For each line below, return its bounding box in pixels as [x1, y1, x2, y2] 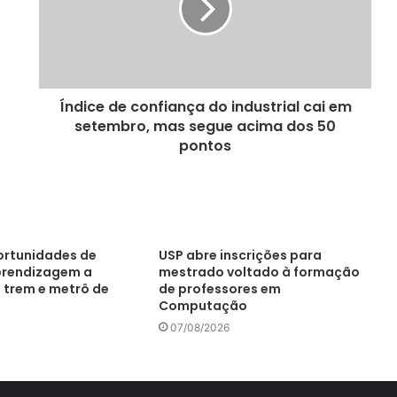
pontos [179, 136, 231, 156]
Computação [158, 297, 247, 315]
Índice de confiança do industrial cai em [58, 97, 352, 117]
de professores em [158, 280, 281, 298]
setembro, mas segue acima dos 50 [74, 116, 336, 136]
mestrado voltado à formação [158, 263, 360, 281]
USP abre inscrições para [158, 246, 322, 264]
